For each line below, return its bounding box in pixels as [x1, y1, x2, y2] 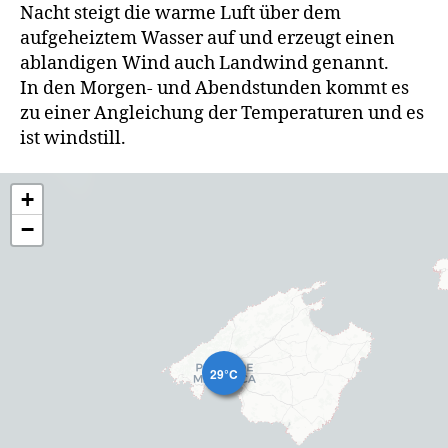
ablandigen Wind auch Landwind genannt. [20, 51, 389, 75]
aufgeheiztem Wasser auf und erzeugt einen [20, 26, 395, 50]
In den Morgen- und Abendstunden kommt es [20, 76, 409, 100]
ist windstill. [20, 126, 126, 150]
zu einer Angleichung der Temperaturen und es [20, 101, 424, 125]
